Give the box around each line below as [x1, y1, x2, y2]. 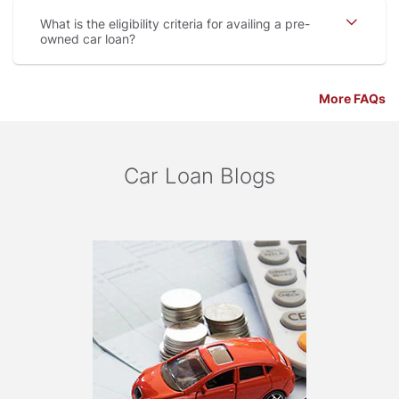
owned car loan [40, 31, 135, 47]
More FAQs [319, 91, 386, 107]
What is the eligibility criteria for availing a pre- [40, 16, 310, 32]
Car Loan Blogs [124, 163, 275, 190]
